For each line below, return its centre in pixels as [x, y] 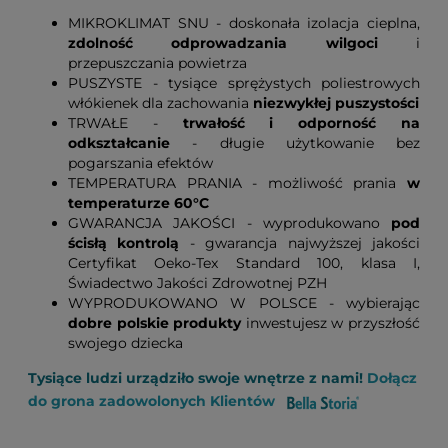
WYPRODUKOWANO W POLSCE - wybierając [244, 303]
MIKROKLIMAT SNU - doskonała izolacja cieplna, [244, 23]
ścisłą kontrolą [124, 243]
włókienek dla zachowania [160, 103]
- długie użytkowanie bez [295, 143]
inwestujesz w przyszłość [331, 323]
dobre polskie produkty [155, 323]
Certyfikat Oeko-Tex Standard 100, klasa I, [244, 263]
